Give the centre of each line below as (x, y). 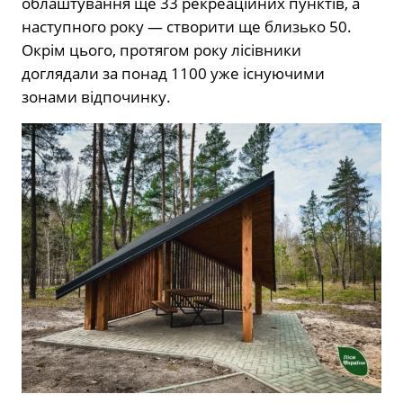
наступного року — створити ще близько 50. (187, 26)
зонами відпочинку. (96, 96)
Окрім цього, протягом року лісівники (161, 49)
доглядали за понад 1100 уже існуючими (173, 73)
